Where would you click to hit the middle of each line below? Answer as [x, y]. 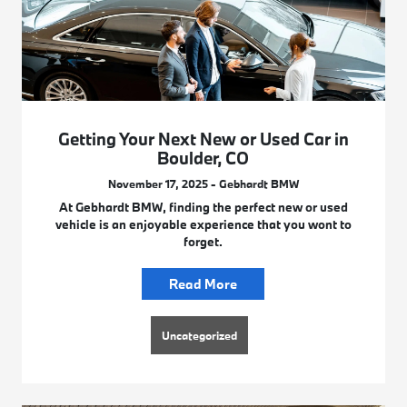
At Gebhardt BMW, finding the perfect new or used [203, 207]
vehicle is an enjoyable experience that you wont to [203, 224]
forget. [203, 241]
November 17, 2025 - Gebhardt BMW [203, 183]
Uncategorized [200, 335]
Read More [203, 283]
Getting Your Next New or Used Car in [203, 139]
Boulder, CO [203, 158]
